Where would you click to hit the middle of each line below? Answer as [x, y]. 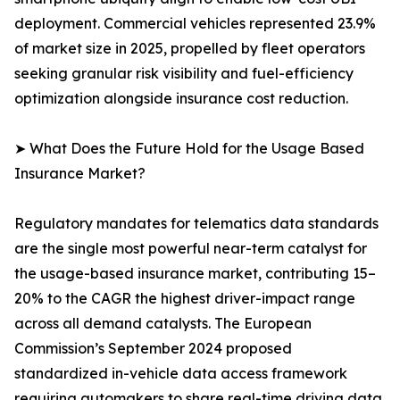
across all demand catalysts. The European [163, 324]
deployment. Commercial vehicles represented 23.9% [195, 24]
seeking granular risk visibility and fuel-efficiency [184, 74]
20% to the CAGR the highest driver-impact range [185, 299]
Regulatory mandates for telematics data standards [196, 224]
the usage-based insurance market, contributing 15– [195, 274]
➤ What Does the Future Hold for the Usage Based [189, 149]
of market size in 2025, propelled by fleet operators [190, 49]
